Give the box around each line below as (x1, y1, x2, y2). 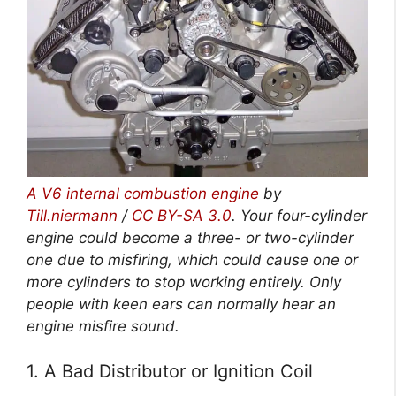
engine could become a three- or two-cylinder (27, 229, 354, 247)
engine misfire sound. (27, 317, 179, 336)
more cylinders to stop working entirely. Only (27, 273, 341, 292)
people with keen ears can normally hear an (27, 295, 336, 314)
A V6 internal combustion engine (27, 185, 259, 203)
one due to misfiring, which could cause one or (27, 251, 358, 270)
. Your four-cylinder (232, 207, 367, 225)
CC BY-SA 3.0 (132, 207, 232, 225)
